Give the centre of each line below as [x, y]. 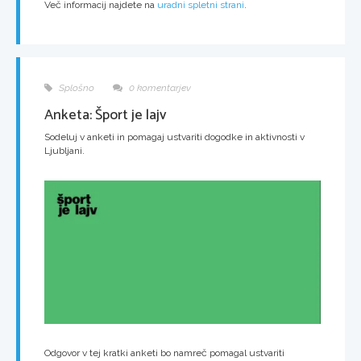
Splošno [75, 87]
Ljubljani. [64, 150]
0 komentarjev [159, 87]
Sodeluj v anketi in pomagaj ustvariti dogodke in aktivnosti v [174, 137]
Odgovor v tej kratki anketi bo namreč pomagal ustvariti [164, 353]
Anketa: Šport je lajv [106, 115]
